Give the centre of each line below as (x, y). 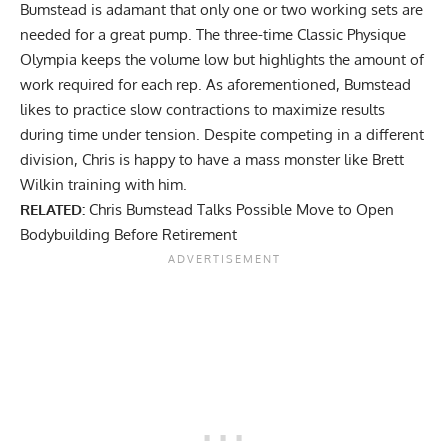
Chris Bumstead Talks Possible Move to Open (241, 210)
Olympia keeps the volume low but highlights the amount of (222, 60)
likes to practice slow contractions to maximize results (202, 110)
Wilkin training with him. (103, 185)
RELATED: (52, 210)
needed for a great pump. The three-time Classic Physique (213, 35)
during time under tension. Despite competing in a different (222, 135)
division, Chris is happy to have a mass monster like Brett (212, 160)
